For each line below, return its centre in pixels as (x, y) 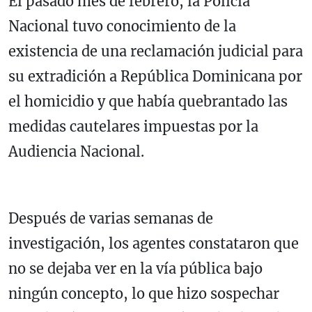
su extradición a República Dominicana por (155, 77)
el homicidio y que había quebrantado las (148, 102)
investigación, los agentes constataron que (154, 244)
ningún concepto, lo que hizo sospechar (144, 294)
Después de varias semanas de (111, 219)
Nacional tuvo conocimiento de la (122, 26)
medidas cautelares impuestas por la (133, 127)
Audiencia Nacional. (76, 152)
